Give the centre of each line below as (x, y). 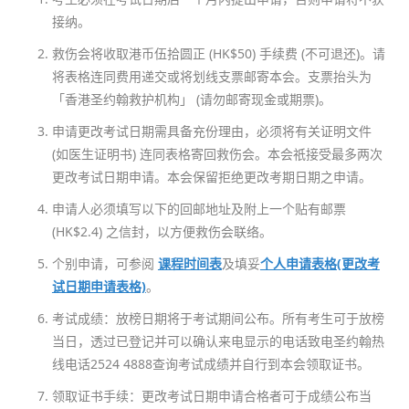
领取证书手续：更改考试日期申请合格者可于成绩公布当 (211, 395)
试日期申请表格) (99, 286)
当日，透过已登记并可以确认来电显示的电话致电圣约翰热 (218, 341)
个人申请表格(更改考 (320, 263)
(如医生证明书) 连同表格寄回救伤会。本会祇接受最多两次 (217, 153)
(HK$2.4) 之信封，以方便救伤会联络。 (162, 231)
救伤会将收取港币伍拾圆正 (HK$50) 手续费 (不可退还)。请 (218, 53)
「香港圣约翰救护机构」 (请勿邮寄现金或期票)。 (191, 99)
